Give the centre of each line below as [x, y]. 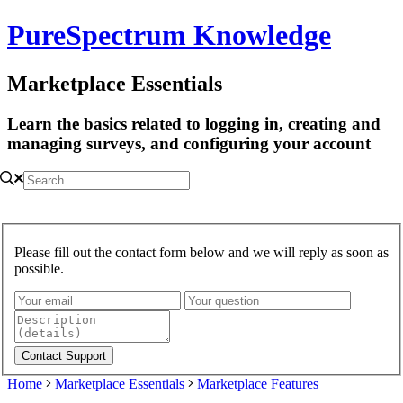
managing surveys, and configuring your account [189, 143]
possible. [39, 268]
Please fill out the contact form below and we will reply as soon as [201, 252]
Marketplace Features [258, 383]
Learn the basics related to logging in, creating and [194, 123]
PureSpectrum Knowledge [169, 36]
